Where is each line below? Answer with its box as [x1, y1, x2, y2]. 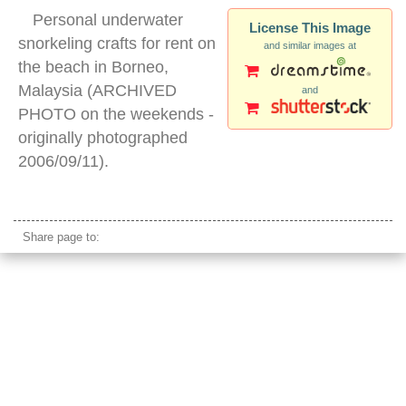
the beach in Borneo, [18, 57, 169, 76]
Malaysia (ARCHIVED [18, 81, 177, 100]
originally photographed [18, 128, 188, 147]
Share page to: [23, 229, 100, 244]
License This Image [249, 19, 371, 35]
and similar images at [264, 39, 356, 51]
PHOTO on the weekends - [18, 104, 214, 123]
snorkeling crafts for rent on [18, 34, 216, 53]
